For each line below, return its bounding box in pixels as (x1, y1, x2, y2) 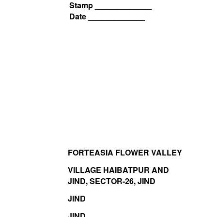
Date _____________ (69, 11, 145, 22)
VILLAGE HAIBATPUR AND (67, 164, 169, 176)
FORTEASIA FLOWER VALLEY (67, 147, 182, 158)
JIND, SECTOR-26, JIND (67, 175, 155, 187)
